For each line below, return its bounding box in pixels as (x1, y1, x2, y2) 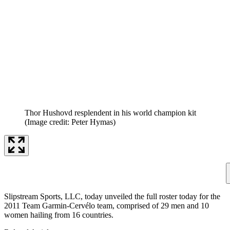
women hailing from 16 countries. (4, 210, 113, 219)
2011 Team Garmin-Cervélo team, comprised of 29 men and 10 (4, 201, 209, 210)
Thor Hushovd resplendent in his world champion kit (25, 108, 196, 117)
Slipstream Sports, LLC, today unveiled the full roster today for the (4, 191, 220, 201)
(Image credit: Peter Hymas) (25, 117, 116, 126)
